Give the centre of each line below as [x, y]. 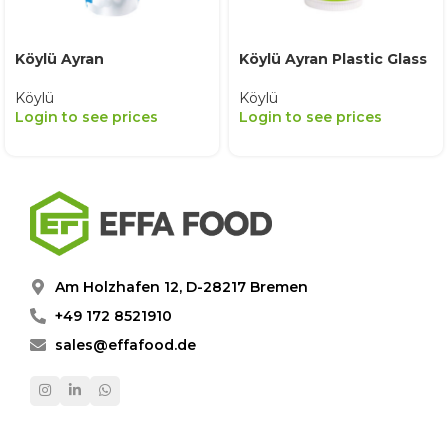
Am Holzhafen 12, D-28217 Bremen [181, 286]
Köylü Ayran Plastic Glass [333, 59]
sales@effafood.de [125, 344]
